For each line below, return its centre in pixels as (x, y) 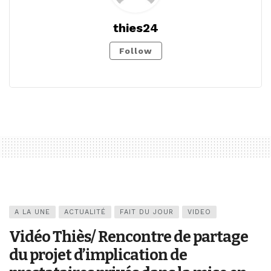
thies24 (135, 28)
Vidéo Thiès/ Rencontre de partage (129, 237)
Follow (135, 51)
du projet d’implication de (98, 255)
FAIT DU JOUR (147, 212)
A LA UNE (32, 212)
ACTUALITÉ (85, 212)
